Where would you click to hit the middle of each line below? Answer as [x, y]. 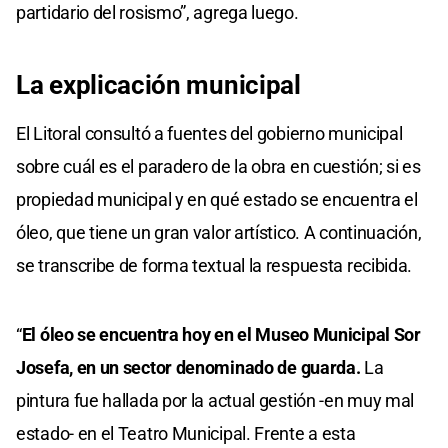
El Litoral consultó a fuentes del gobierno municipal [209, 133]
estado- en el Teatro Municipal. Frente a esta [186, 433]
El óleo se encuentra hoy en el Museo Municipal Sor [221, 334]
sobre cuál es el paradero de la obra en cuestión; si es [218, 166]
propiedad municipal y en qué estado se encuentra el [217, 199]
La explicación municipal [158, 84]
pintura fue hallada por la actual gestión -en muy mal [215, 400]
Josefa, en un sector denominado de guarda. [188, 367]
